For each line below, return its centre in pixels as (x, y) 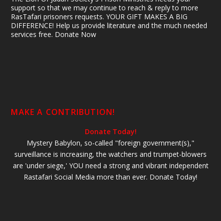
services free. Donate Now (54, 34)
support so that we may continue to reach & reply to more (105, 7)
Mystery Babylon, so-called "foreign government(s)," (110, 143)
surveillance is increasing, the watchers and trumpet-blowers (110, 154)
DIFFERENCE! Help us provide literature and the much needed (109, 25)
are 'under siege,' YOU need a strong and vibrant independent (110, 165)
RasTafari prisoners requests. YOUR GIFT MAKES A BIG (99, 16)
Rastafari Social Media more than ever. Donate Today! (110, 177)
